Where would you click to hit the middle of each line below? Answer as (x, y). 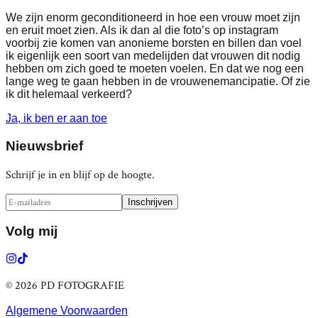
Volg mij (32, 231)
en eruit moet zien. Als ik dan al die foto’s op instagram (142, 31)
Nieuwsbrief (44, 146)
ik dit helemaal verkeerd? (69, 94)
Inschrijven (150, 202)
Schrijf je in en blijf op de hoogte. (80, 175)
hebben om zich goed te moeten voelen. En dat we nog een (155, 69)
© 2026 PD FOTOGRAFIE (65, 286)
